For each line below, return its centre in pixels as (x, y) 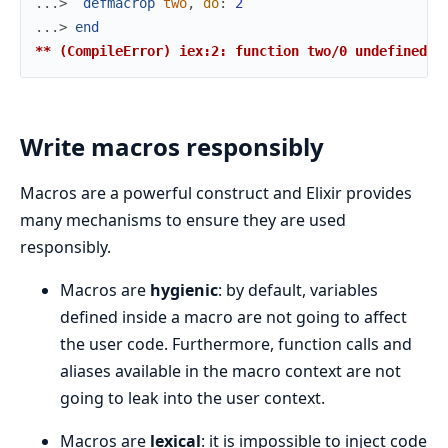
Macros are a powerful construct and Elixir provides (216, 193)
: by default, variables (298, 290)
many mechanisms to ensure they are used (183, 220)
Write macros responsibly (172, 147)
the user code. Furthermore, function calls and (236, 344)
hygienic (184, 290)
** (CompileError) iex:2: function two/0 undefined (231, 51)
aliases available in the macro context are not (230, 371)
